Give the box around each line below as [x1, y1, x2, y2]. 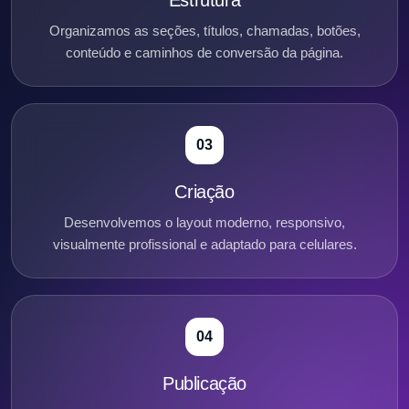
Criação [174, 181, 235, 202]
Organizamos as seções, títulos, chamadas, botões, [48, 22, 361, 38]
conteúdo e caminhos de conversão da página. [66, 44, 343, 60]
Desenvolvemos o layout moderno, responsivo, [64, 214, 345, 230]
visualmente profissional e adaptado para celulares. [52, 236, 357, 252]
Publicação [163, 372, 246, 393]
